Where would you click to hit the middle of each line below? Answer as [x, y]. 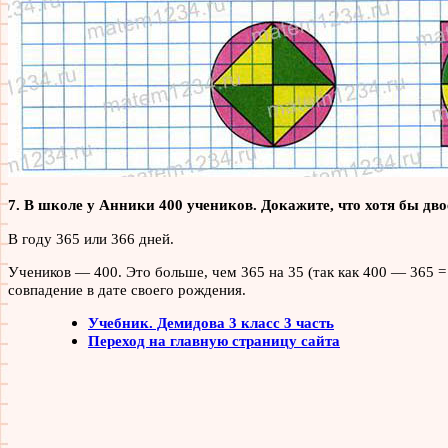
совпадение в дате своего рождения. [127, 289]
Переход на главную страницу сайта [214, 340]
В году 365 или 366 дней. [91, 238]
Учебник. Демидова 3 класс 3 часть [211, 322]
